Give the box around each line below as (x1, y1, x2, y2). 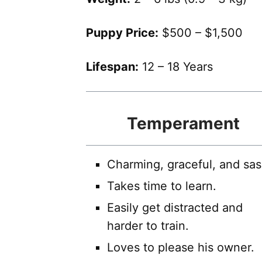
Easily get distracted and (107, 201, 243, 215)
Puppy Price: (86, 26, 158, 40)
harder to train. (107, 219, 189, 233)
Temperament (126, 113, 240, 134)
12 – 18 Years (139, 60, 213, 74)
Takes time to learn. (107, 179, 216, 194)
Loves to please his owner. (107, 240, 254, 255)
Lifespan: (86, 60, 139, 74)
